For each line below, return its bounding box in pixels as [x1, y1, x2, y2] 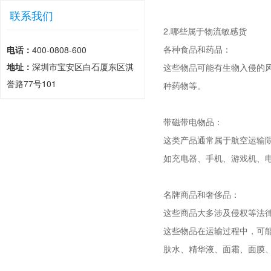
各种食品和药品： [163, 43, 231, 55]
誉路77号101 [7, 77, 56, 90]
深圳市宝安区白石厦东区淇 [32, 60, 134, 73]
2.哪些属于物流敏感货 [163, 25, 247, 37]
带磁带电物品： [163, 116, 223, 128]
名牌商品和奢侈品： [163, 188, 240, 200]
